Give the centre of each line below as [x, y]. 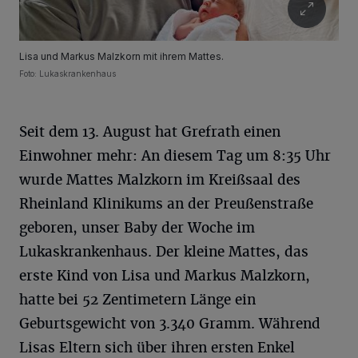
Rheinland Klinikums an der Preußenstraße [166, 204]
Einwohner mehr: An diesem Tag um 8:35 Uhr [175, 156]
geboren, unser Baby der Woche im [137, 228]
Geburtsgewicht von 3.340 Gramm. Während [170, 324]
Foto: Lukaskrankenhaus [68, 74]
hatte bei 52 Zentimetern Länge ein [137, 300]
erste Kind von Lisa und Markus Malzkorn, [165, 276]
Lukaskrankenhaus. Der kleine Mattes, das [164, 252]
